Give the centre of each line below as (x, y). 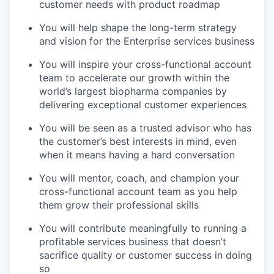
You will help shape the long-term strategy (138, 28)
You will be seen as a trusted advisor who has (145, 128)
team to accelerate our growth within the (134, 78)
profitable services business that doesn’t (133, 242)
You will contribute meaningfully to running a (143, 228)
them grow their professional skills (119, 205)
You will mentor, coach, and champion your (139, 178)
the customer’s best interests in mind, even (138, 141)
